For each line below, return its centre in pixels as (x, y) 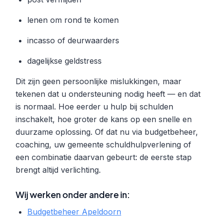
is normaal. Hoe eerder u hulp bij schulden (94, 106)
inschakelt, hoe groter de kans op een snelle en (104, 119)
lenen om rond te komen (73, 20)
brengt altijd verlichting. (58, 170)
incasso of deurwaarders (73, 40)
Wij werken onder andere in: (73, 194)
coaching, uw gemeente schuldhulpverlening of (103, 144)
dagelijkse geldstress (64, 61)
